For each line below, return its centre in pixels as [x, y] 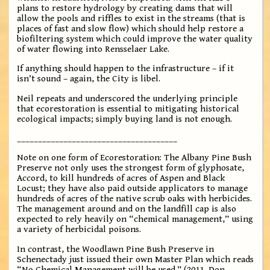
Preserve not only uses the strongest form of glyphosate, [131, 168]
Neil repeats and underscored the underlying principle [127, 98]
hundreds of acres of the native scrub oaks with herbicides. [135, 199]
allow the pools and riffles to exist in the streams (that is [131, 18]
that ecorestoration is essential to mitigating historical [128, 108]
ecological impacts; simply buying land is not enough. [125, 119]
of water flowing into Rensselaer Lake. [93, 49]
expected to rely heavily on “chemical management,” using [135, 219]
